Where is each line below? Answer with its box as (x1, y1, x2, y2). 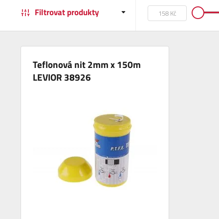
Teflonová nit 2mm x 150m (33, 57, 141, 72)
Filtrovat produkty (35, 6, 99, 19)
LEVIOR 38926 (33, 70, 91, 85)
